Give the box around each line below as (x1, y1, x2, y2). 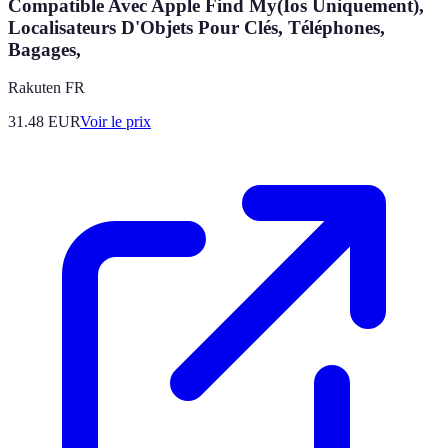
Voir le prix (80, 113, 151, 131)
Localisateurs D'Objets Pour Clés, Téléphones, (8, 16, 385, 38)
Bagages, (8, 38, 81, 60)
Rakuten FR (8, 79, 85, 97)
